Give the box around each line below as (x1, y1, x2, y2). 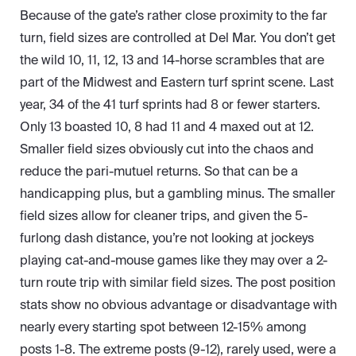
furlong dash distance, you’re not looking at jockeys (20, 230, 314, 247)
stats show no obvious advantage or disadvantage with (20, 296, 337, 314)
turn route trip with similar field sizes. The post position (20, 274, 335, 292)
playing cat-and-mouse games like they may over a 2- (20, 252, 327, 269)
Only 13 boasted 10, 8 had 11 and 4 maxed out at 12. (20, 118, 314, 136)
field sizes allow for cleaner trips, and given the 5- (20, 207, 308, 225)
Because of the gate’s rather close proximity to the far (20, 7, 327, 25)
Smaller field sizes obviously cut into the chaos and (20, 141, 314, 158)
